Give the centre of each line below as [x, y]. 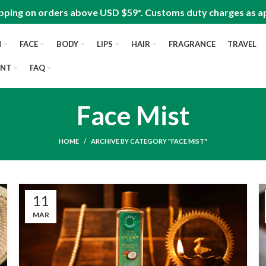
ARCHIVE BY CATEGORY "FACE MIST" [149, 141]
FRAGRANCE [192, 44]
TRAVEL [242, 44]
